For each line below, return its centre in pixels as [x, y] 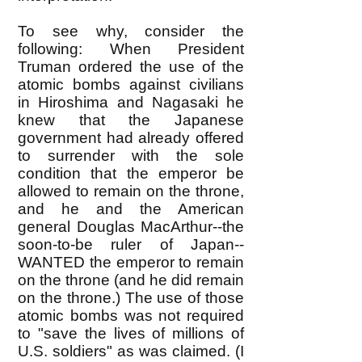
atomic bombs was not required [131, 316]
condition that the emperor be [131, 173]
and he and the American [131, 209]
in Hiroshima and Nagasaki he [131, 102]
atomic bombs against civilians [131, 84]
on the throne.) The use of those [131, 298]
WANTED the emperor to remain [131, 262]
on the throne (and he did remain [131, 280]
